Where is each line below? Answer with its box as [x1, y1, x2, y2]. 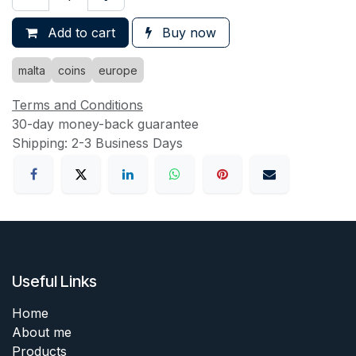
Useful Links [12, 272, 97, 292]
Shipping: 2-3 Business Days [12, 134, 183, 151]
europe [99, 63, 137, 77]
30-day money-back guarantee [12, 115, 199, 132]
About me [12, 324, 72, 341]
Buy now [158, 24, 216, 41]
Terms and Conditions [12, 96, 143, 113]
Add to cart [44, 24, 115, 41]
